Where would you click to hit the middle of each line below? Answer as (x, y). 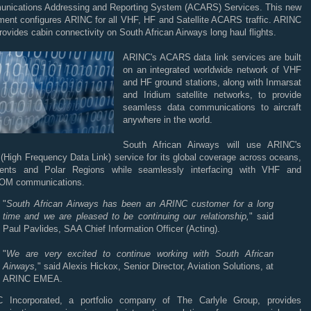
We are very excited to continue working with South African (140, 254)
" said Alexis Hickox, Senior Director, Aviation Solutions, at (155, 266)
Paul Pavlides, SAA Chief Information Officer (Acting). (111, 229)
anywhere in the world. (168, 120)
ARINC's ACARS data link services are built (212, 57)
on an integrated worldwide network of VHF (212, 70)
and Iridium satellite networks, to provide (212, 95)
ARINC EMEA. (33, 279)
